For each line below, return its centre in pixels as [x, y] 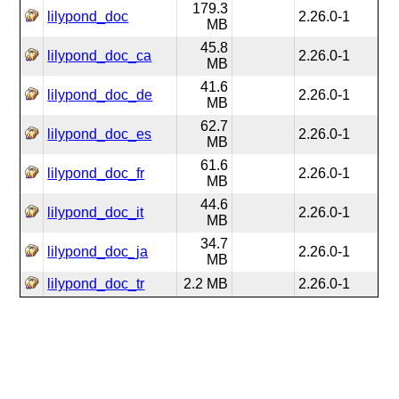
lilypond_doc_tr [96, 284]
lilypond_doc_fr [96, 173]
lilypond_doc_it [96, 212]
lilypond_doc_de [100, 95]
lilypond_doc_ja [98, 252]
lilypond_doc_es [100, 134]
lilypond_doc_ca [100, 56]
